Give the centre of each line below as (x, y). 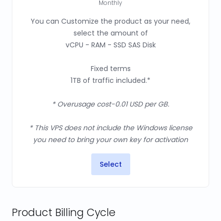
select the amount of (110, 33)
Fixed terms (110, 69)
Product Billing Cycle (64, 212)
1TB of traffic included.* (110, 80)
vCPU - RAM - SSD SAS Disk (110, 45)
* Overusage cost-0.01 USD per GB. (110, 104)
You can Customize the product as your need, (110, 21)
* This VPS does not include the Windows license (110, 128)
